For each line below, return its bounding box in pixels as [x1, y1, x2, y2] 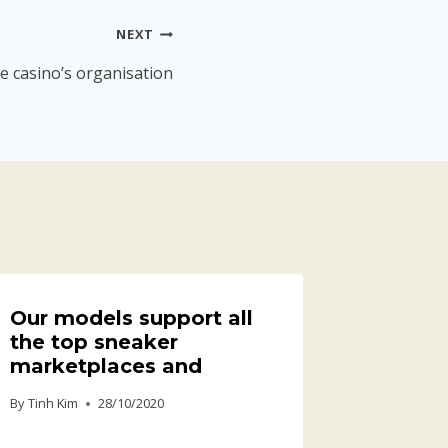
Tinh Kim [27, 394, 78, 413]
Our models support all [10, 306, 254, 331]
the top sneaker [10, 330, 179, 355]
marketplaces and [10, 354, 203, 379]
